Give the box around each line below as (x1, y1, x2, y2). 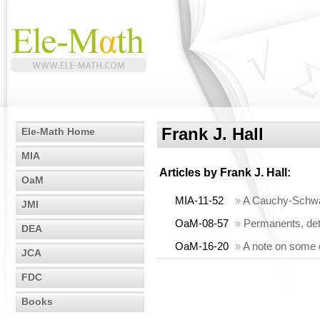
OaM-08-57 (175, 217, 229, 229)
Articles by (159, 166, 220, 179)
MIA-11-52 (175, 194, 224, 206)
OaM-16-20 (175, 240, 229, 252)
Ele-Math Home (21, 126, 95, 137)
